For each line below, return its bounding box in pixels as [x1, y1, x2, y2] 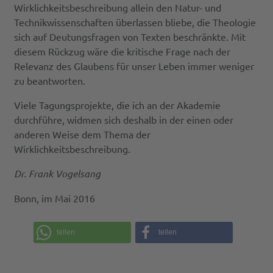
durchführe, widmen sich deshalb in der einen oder [14, 113, 234, 126]
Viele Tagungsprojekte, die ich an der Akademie [14, 99, 221, 112]
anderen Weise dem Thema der [14, 128, 151, 141]
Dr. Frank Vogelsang [14, 167, 101, 180]
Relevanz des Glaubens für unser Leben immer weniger [14, 60, 255, 73]
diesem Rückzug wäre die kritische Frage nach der [14, 45, 231, 58]
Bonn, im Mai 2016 [14, 192, 96, 205]
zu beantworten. [14, 74, 86, 87]
